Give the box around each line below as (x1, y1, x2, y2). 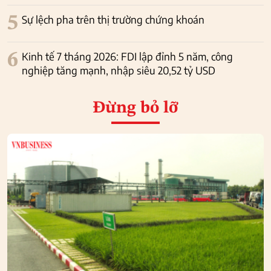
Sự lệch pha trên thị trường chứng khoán (22, 13, 204, 27)
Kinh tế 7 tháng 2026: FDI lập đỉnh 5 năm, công (22, 50, 233, 64)
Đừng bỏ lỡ (93, 100, 178, 117)
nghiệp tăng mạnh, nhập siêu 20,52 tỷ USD (22, 64, 215, 77)
